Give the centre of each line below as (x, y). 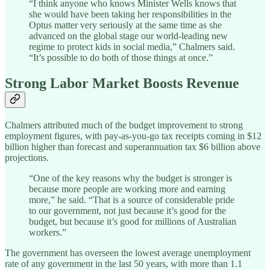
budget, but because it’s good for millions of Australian (133, 222)
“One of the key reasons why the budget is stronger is (130, 178)
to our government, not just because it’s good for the (127, 211)
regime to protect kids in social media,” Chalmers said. (132, 47)
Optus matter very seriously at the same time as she (125, 25)
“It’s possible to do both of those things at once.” (121, 58)
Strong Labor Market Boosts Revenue (122, 83)
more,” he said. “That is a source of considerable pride (132, 200)
